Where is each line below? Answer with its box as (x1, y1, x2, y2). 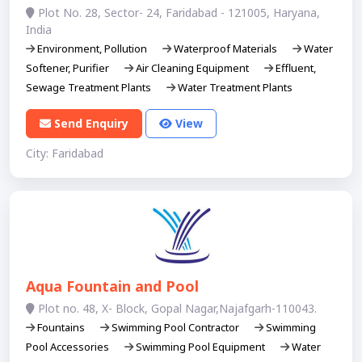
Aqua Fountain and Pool (26, 276, 199, 297)
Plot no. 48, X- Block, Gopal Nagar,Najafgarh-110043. (35, 301, 317, 317)
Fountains (35, 320, 87, 335)
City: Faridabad (26, 145, 103, 162)
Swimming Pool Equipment (133, 339, 267, 355)
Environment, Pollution (35, 40, 149, 56)
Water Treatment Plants (175, 79, 293, 95)
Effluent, (273, 60, 316, 75)
